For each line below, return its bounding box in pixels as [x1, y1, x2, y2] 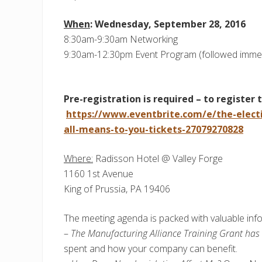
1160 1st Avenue [64, 167, 133, 180]
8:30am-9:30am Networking [64, 32, 178, 46]
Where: [64, 151, 93, 165]
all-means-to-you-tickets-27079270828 [64, 122, 243, 136]
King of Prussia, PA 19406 [64, 182, 170, 195]
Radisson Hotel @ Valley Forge [93, 151, 223, 165]
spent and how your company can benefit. [64, 242, 237, 255]
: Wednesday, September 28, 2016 [90, 17, 246, 30]
